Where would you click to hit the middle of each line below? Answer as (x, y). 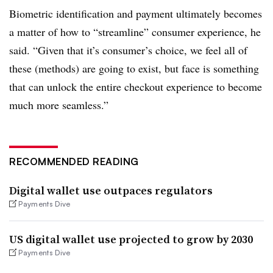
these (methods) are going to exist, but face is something (134, 69)
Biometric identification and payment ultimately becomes (136, 14)
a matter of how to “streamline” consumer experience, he (135, 32)
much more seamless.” (59, 105)
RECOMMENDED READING (74, 162)
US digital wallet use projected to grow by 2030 (131, 239)
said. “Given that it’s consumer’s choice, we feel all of (128, 50)
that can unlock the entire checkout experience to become (136, 87)
